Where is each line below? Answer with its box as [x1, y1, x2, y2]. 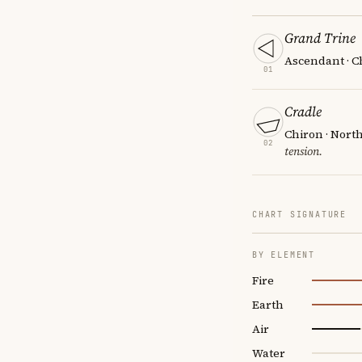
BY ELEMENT [252, 249, 315, 260]
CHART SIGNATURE [252, 208, 347, 220]
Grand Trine [284, 27, 356, 48]
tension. [284, 142, 322, 159]
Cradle [284, 101, 322, 121]
